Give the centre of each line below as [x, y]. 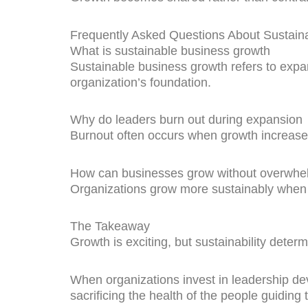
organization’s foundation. [141, 82]
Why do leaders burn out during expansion [186, 120]
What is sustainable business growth [170, 51]
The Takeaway [110, 227]
